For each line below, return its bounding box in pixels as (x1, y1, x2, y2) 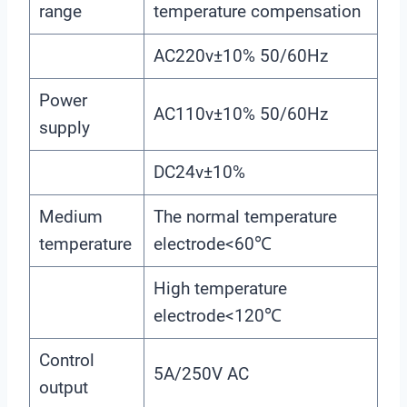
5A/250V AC (153, 362, 249, 384)
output (38, 376, 88, 398)
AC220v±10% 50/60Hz (153, 45, 328, 66)
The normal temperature (153, 205, 337, 227)
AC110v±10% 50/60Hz (153, 103, 328, 124)
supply (38, 116, 90, 138)
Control (38, 349, 94, 371)
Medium (38, 205, 103, 227)
